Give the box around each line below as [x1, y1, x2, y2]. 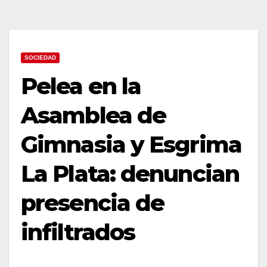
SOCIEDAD [24, 54, 56, 61]
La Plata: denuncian [21, 159, 239, 188]
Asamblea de [21, 101, 166, 129]
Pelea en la [21, 72, 141, 100]
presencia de [21, 188, 164, 217]
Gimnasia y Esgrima [21, 130, 241, 159]
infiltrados [21, 218, 135, 246]
